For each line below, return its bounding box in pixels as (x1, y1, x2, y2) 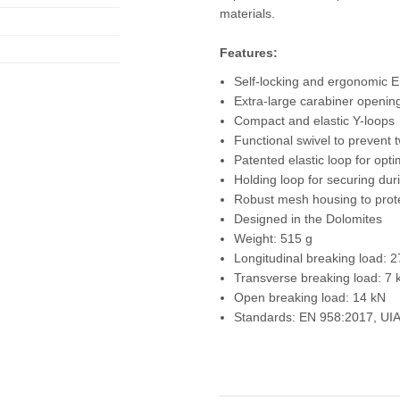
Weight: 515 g (234, 231, 313, 246)
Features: (220, 46, 279, 61)
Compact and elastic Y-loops (234, 113, 396, 129)
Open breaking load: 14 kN (234, 290, 387, 305)
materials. (220, 6, 276, 21)
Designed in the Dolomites (234, 212, 383, 227)
